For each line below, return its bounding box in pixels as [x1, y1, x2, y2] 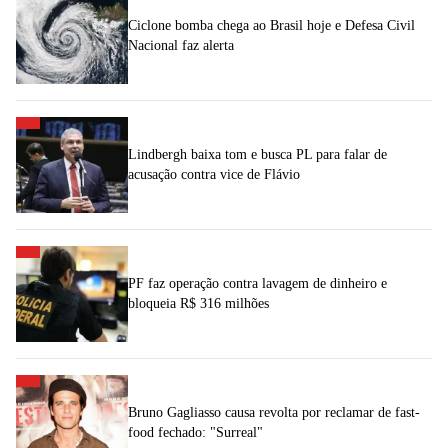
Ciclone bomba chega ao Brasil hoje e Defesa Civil [128, 18, 415, 34]
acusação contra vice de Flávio [128, 167, 300, 183]
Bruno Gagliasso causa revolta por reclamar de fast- [128, 405, 420, 421]
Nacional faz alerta [128, 38, 234, 54]
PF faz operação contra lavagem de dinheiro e [128, 276, 387, 292]
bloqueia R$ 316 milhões [128, 296, 269, 312]
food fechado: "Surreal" [128, 425, 263, 441]
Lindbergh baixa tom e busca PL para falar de [128, 147, 387, 163]
